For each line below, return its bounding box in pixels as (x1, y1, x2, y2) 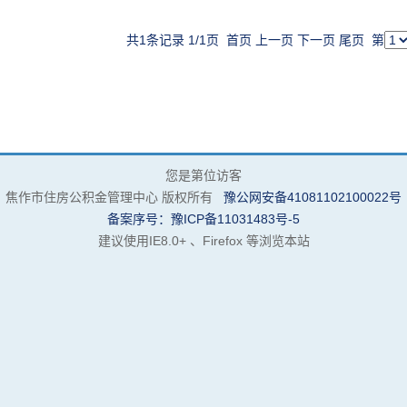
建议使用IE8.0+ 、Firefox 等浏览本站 (97, 233, 310, 248)
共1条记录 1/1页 (126, 33, 226, 47)
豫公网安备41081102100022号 (223, 190, 402, 204)
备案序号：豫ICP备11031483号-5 (107, 212, 300, 226)
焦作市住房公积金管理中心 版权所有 (5, 190, 223, 204)
